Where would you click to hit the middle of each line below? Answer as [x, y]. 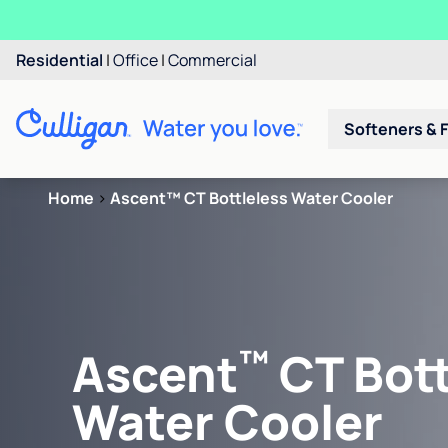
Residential [59, 60]
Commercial [212, 60]
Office [135, 60]
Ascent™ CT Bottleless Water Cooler [251, 198]
